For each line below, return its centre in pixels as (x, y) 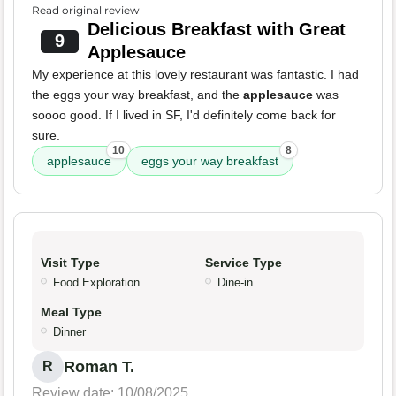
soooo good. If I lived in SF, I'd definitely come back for (184, 115)
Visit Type (70, 263)
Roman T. (99, 367)
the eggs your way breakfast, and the (137, 95)
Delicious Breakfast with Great (216, 30)
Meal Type (71, 312)
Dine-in (235, 283)
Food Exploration (96, 283)
